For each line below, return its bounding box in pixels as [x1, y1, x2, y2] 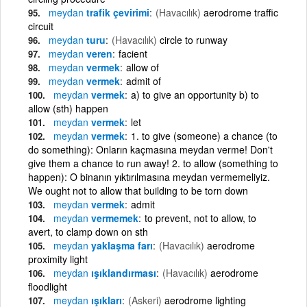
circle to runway [160, 32, 228, 47]
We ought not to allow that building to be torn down [28, 183, 248, 197]
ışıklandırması [88, 265, 156, 280]
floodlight [28, 279, 67, 293]
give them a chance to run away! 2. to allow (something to [28, 156, 278, 170]
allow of [126, 60, 159, 74]
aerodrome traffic [204, 5, 278, 19]
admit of [126, 73, 161, 88]
